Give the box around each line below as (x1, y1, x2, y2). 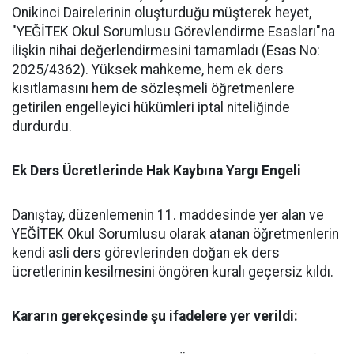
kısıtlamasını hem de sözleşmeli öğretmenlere (12, 81, 295, 96)
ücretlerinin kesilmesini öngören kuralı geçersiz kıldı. (12, 264, 333, 280)
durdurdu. (12, 119, 72, 134)
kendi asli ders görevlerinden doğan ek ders (12, 245, 280, 261)
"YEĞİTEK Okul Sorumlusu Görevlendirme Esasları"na (12, 24, 335, 40)
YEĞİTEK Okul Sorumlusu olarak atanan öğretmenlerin (12, 226, 339, 242)
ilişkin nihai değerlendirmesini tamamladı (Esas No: (12, 43, 320, 58)
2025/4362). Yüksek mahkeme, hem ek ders (12, 62, 284, 77)
